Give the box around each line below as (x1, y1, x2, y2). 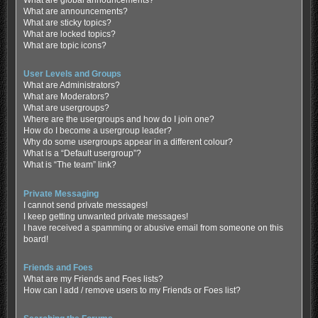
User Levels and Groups (23, 69, 121, 79)
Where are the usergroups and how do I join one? (23, 114, 214, 125)
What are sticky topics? (23, 18, 111, 28)
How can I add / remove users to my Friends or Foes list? (23, 285, 241, 295)
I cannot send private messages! (23, 199, 148, 210)
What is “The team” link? (23, 160, 116, 170)
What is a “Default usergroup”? (23, 148, 141, 159)
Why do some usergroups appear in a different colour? (23, 137, 233, 148)
